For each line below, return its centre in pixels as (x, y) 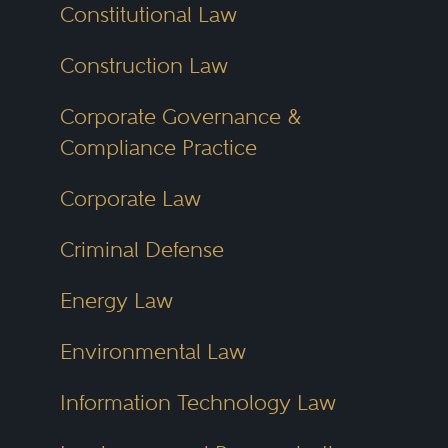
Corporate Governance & (180, 116)
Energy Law (116, 300)
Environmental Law (152, 351)
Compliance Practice (158, 147)
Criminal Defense (141, 249)
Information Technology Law (197, 402)
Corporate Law (130, 198)
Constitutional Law (148, 14)
